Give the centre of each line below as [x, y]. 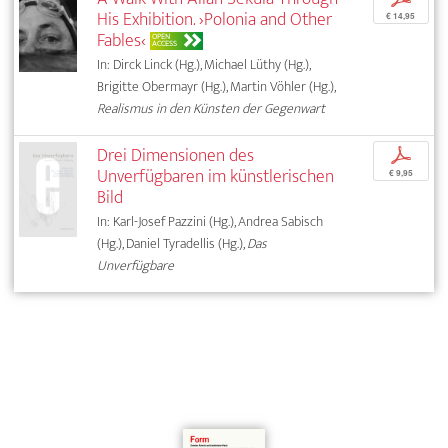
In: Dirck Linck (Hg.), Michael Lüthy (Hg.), [204, 65]
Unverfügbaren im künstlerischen [216, 177]
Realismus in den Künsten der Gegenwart [211, 109]
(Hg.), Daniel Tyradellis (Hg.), [172, 244]
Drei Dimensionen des [176, 156]
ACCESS [165, 44]
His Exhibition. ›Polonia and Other [215, 20]
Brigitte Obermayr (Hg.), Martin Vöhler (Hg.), [216, 87]
